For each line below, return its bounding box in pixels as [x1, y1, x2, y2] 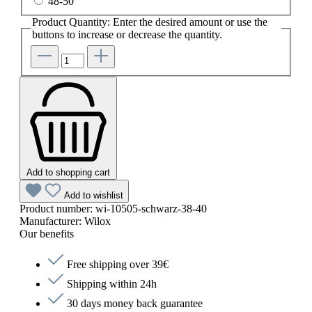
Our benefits [19, 227, 74, 240]
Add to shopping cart [26, 166, 110, 178]
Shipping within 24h [64, 277, 157, 290]
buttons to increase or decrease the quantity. [32, 29, 222, 41]
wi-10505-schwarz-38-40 [95, 202, 207, 214]
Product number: [19, 202, 95, 214]
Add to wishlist [64, 189, 123, 201]
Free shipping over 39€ [64, 258, 169, 270]
